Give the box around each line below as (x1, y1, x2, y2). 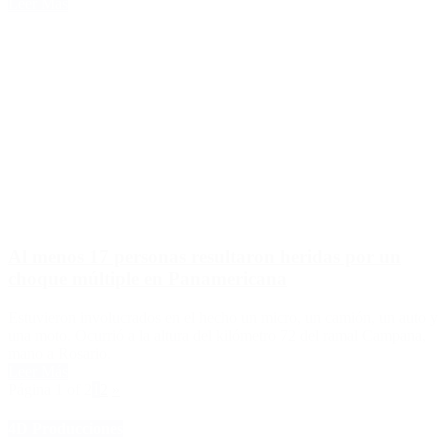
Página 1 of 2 (8, 380, 92, 398)
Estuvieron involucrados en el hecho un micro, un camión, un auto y (8, 308, 438, 326)
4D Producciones (8, 420, 123, 438)
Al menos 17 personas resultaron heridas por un (8, 246, 401, 268)
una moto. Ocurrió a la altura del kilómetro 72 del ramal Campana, (8, 326, 426, 344)
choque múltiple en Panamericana (8, 268, 287, 290)
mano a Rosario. (8, 344, 111, 362)
